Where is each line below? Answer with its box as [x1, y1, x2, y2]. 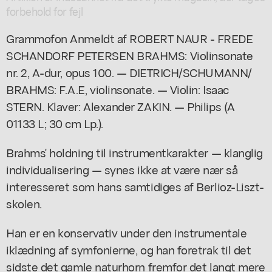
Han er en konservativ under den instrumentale [6, 223, 247, 240]
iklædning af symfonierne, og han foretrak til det [6, 240, 251, 257]
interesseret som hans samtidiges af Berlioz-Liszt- [6, 177, 264, 194]
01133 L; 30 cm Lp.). [6, 114, 103, 131]
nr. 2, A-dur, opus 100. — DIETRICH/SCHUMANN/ [6, 63, 252, 80]
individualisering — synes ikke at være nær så [6, 160, 238, 177]
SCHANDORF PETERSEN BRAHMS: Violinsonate [6, 46, 253, 63]
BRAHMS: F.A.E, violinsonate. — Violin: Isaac [6, 80, 229, 97]
